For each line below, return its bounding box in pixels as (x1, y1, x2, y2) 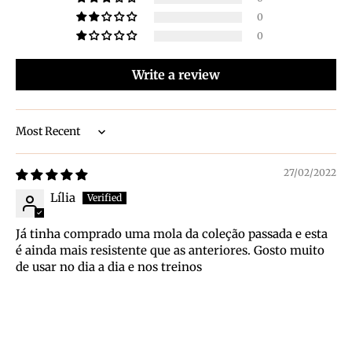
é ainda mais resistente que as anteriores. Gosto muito (16, 243, 324, 258)
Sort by (15, 131, 57, 147)
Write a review (132, 67, 220, 83)
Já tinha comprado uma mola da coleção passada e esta (16, 226, 328, 242)
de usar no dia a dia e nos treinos (16, 259, 202, 275)
